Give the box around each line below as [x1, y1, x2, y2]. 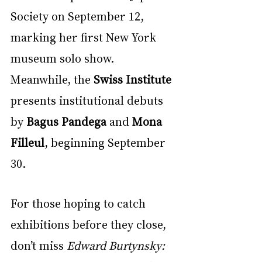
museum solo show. [11, 50, 117, 66]
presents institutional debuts [11, 92, 166, 108]
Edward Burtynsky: [67, 237, 168, 253]
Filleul [11, 135, 44, 150]
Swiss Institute [94, 71, 171, 87]
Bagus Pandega [26, 113, 106, 129]
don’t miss [11, 237, 67, 253]
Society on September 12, [11, 8, 147, 24]
